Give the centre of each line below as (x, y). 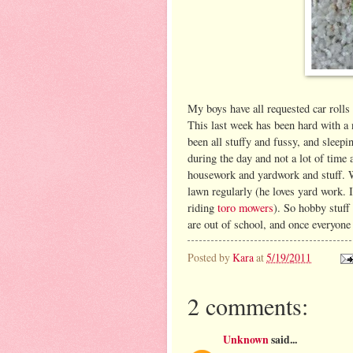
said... (283, 339)
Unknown (246, 339)
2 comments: (248, 305)
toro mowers (245, 207)
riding (203, 207)
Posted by (210, 257)
